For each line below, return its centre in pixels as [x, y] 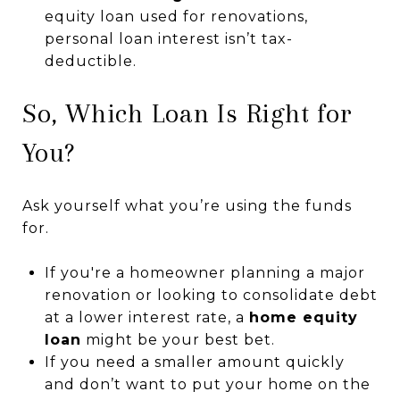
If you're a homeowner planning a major [204, 272]
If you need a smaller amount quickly [194, 362]
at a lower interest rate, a [146, 317]
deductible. [90, 61]
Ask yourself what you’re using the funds [187, 205]
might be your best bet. [178, 339]
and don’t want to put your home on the [207, 384]
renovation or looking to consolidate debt [211, 295]
